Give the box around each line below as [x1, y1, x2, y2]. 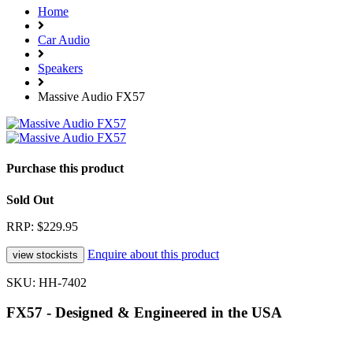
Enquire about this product [87, 247, 219, 261]
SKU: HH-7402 [6, 275, 87, 289]
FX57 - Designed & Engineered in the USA [6, 304, 282, 321]
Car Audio [38, 33, 90, 47]
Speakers [38, 61, 83, 76]
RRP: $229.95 [6, 219, 78, 233]
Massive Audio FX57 [38, 90, 145, 104]
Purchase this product [6, 162, 124, 176]
